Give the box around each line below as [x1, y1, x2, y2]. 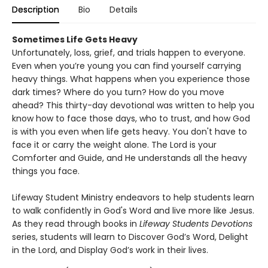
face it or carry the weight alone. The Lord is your [12, 139, 217, 151]
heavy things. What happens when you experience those [12, 73, 250, 86]
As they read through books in [12, 218, 137, 230]
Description [12, 4, 59, 16]
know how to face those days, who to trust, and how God [12, 112, 250, 125]
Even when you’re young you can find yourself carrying [12, 60, 241, 72]
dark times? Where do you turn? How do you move [12, 86, 224, 99]
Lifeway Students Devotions [137, 218, 252, 230]
